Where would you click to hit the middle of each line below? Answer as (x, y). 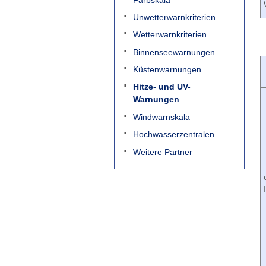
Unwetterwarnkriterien (174, 17)
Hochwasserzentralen (173, 134)
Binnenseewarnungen (174, 52)
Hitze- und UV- (161, 87)
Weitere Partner (162, 152)
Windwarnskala (161, 117)
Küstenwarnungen (167, 70)
